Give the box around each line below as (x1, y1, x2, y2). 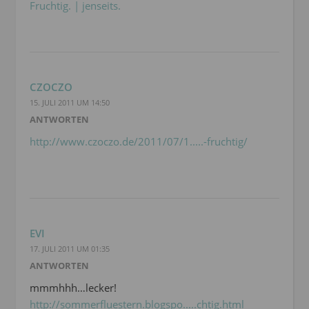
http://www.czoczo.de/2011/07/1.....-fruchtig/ (30, 134, 248, 149)
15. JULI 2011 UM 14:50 (30, 97, 110, 108)
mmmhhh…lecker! (30, 281, 117, 295)
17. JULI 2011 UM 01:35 (30, 243, 110, 255)
